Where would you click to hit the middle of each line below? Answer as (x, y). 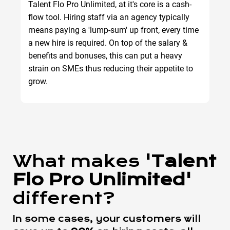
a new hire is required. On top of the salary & (108, 43)
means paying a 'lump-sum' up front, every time (113, 30)
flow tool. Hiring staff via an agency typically (109, 17)
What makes (76, 161)
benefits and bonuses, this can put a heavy (105, 55)
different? (64, 198)
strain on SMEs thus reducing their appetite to (111, 68)
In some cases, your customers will (107, 219)
